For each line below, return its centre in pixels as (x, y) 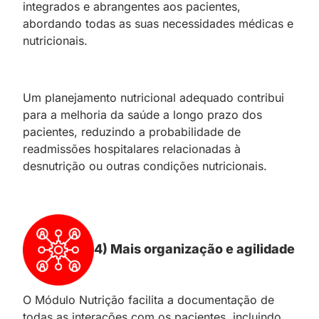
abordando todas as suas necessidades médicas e (158, 23)
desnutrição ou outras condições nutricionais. (145, 166)
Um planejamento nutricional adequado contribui (153, 97)
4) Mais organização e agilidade (194, 249)
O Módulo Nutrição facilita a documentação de (148, 299)
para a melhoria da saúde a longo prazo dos (142, 114)
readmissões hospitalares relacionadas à (132, 148)
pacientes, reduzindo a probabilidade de (132, 131)
